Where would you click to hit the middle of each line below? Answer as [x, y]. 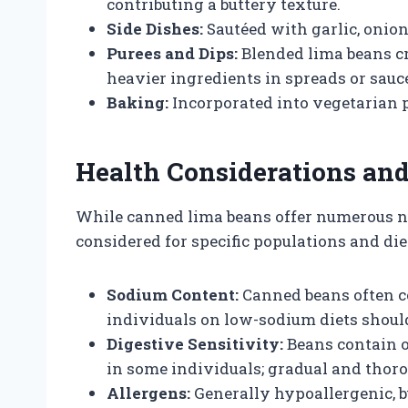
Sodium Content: [173, 294]
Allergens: [148, 393]
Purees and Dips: [172, 53]
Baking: [138, 102]
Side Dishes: [155, 28]
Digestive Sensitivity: [195, 343]
